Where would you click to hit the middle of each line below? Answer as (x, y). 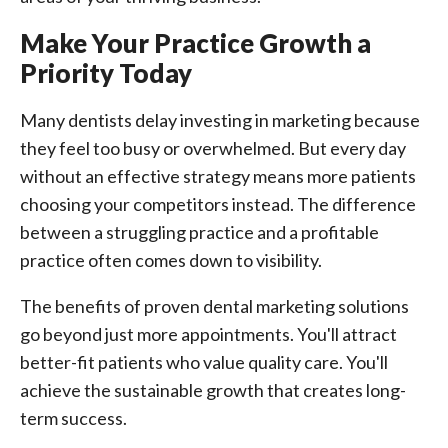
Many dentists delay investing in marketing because (220, 120)
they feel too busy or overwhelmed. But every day (213, 148)
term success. (73, 418)
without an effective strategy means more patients (218, 176)
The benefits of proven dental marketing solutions (214, 306)
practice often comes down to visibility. (171, 260)
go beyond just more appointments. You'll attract (208, 334)
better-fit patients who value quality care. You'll (204, 362)
